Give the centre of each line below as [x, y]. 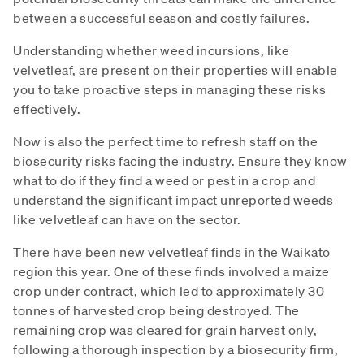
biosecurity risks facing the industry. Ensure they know [180, 160]
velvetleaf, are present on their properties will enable [175, 69]
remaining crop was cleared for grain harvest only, [165, 329]
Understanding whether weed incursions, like [152, 50]
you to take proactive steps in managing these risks [170, 89]
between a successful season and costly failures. [161, 17]
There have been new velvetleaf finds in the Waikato [172, 251]
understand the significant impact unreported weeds [173, 199]
